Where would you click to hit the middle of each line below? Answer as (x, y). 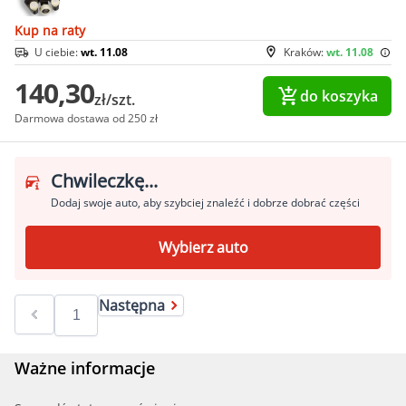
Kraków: (305, 53)
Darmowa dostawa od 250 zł (86, 119)
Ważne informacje (85, 368)
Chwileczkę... (104, 181)
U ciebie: (58, 53)
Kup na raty (50, 31)
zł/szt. (115, 100)
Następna (132, 306)
